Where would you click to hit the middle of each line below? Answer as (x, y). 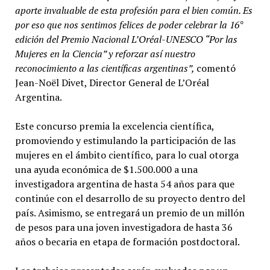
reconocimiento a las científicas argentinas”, (104, 68)
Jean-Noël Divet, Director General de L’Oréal (112, 82)
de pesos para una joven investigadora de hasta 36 (124, 227)
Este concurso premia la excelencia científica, (114, 126)
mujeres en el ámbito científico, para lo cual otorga (127, 155)
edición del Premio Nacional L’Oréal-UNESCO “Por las (126, 39)
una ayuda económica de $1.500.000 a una (106, 169)
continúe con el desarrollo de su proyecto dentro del (130, 198)
